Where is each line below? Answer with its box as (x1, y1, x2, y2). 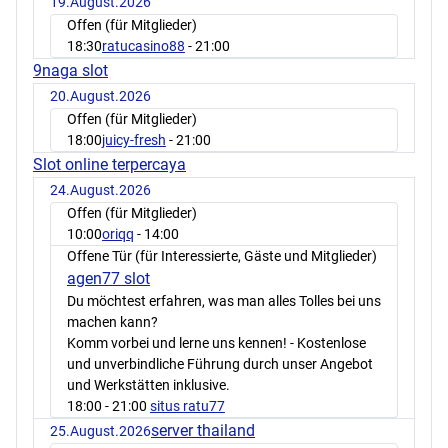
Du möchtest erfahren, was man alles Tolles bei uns (67, 292, 381, 309)
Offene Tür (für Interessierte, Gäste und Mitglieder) (67, 247, 377, 264)
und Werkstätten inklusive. (67, 376, 230, 393)
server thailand (151, 420, 255, 440)
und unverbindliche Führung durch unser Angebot (67, 355, 373, 372)
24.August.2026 (50, 181, 151, 198)
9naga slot (33, 60, 108, 80)
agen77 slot (67, 268, 150, 288)
